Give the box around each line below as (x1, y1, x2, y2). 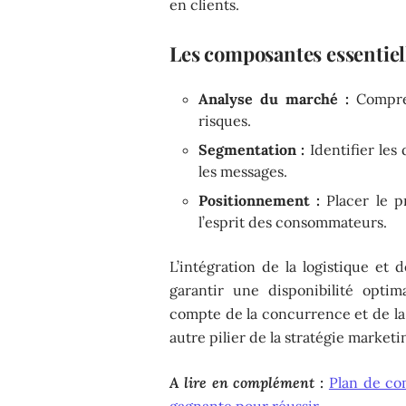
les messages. (198, 161, 288, 180)
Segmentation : (198, 140, 305, 159)
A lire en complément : (169, 372, 324, 391)
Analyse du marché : (198, 89, 349, 108)
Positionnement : (198, 190, 321, 209)
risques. (198, 111, 252, 130)
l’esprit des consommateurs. (198, 212, 388, 231)
